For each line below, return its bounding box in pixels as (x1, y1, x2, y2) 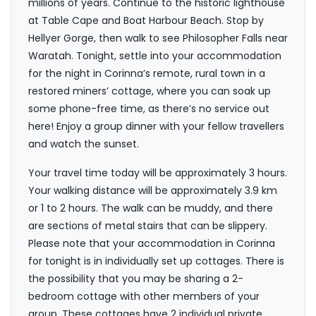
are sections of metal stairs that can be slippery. (28, 219, 267, 233)
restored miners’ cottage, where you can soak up (28, 84, 271, 99)
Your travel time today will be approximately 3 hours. (28, 166, 287, 181)
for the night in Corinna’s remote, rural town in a (28, 66, 265, 81)
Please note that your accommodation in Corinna (28, 236, 275, 251)
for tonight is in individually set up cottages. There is (28, 254, 284, 269)
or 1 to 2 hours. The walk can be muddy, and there (28, 201, 273, 216)
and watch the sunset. (28, 137, 140, 152)
